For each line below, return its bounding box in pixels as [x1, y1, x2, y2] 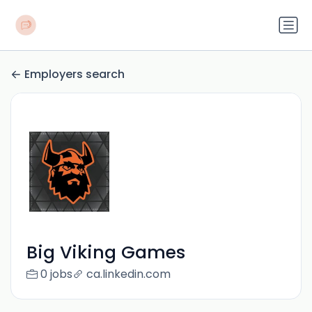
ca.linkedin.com [86, 266, 171, 283]
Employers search [24, 66, 125, 83]
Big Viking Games [26, 240, 185, 265]
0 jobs [40, 266, 72, 283]
